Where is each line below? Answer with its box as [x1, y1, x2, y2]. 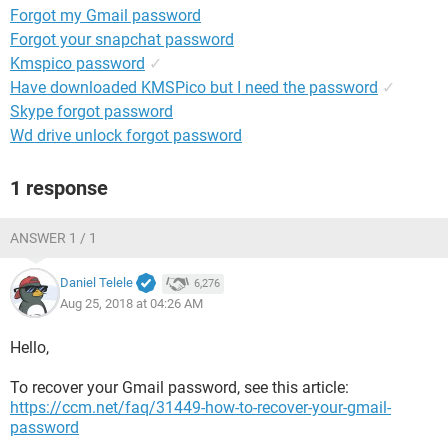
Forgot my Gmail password [10, 6, 201, 25]
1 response [10, 176, 108, 200]
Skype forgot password [10, 102, 173, 121]
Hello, [10, 338, 49, 357]
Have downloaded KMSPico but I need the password [10, 78, 378, 97]
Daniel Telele [60, 275, 133, 291]
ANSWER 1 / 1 [10, 230, 97, 246]
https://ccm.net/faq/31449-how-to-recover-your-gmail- [10, 398, 391, 417]
